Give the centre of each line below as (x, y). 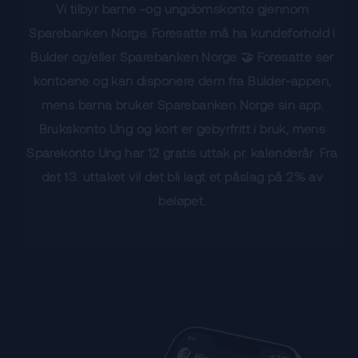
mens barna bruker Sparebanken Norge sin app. (182, 104)
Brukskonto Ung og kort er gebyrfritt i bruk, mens (182, 128)
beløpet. (182, 200)
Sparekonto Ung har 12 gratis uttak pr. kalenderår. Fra (182, 152)
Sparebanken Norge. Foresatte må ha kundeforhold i (182, 32)
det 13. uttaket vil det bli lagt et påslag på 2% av (182, 176)
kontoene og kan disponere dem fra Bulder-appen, (182, 80)
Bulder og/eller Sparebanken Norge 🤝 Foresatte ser (182, 56)
